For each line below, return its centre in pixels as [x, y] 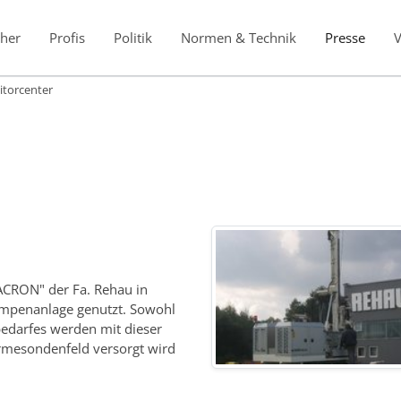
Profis [67, 37]
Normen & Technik [238, 37]
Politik [132, 37]
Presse [345, 37]
